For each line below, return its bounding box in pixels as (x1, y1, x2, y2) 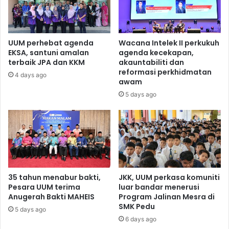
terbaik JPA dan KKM (8, 57, 85, 67)
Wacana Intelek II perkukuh (119, 38, 219, 48)
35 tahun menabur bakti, (8, 172, 101, 182)
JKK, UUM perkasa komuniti (119, 172, 220, 182)
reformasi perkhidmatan (119, 67, 212, 77)
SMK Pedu (119, 201, 155, 212)
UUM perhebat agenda (8, 38, 94, 48)
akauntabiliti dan (119, 57, 184, 67)
